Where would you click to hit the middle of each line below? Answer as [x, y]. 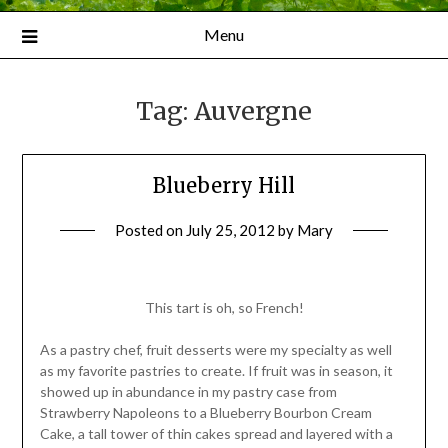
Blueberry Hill [224, 185]
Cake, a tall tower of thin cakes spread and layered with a [216, 434]
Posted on [150, 229]
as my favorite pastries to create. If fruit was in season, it [216, 371]
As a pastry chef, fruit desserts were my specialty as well [215, 350]
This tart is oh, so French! [224, 308]
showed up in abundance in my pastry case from [188, 392]
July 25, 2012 [230, 229]
